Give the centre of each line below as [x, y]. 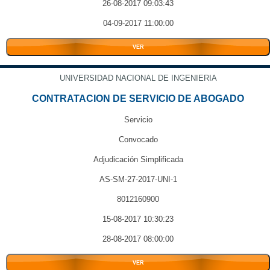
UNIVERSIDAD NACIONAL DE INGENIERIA [138, 78]
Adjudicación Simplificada [138, 159]
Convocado [138, 140]
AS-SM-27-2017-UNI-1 [138, 179]
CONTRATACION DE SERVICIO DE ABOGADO [138, 99]
